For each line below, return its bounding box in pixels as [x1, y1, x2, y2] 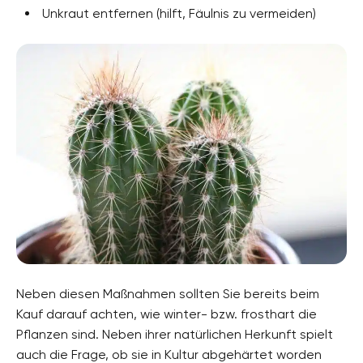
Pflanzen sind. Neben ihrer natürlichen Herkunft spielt [16, 326, 333, 342]
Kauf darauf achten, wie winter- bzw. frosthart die [16, 305, 317, 322]
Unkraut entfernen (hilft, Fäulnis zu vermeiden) [42, 5, 316, 21]
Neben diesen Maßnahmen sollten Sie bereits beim [16, 285, 319, 301]
